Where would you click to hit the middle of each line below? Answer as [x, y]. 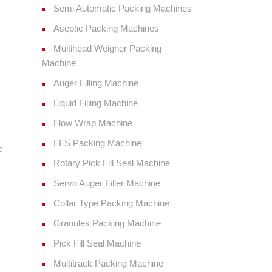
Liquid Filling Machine [95, 103]
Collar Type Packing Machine [111, 203]
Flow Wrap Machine [93, 123]
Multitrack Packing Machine [108, 263]
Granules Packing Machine [107, 223]
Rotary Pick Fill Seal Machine [111, 163]
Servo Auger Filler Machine [107, 183]
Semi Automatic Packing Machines [122, 8]
